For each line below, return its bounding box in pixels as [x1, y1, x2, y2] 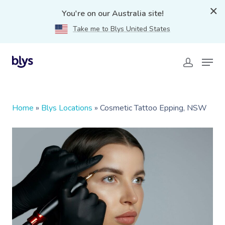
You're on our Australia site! [61, 8, 164, 19]
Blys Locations [41, 102, 92, 114]
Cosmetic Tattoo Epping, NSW [100, 102, 207, 114]
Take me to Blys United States [73, 24, 170, 34]
